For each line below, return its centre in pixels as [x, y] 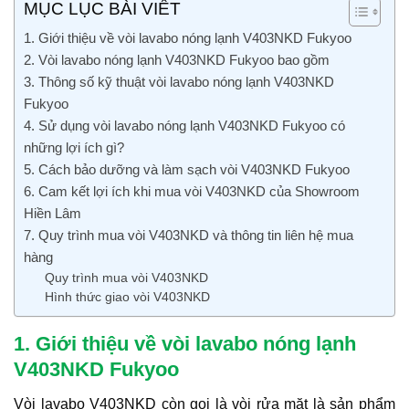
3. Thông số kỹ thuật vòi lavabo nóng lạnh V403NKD [179, 82]
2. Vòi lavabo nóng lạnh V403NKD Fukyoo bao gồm [177, 60]
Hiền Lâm [52, 214]
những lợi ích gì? [74, 148]
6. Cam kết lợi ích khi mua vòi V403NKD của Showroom [192, 192]
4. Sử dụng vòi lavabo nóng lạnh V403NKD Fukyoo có [184, 126]
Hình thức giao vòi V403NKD [127, 298]
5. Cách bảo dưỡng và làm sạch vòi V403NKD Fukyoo [187, 170]
